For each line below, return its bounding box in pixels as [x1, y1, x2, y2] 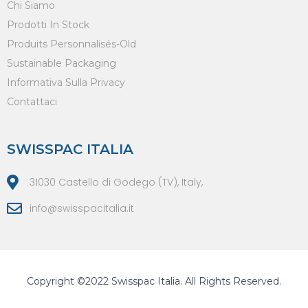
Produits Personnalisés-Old [7, 38, 136, 51]
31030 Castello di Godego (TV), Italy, [29, 175, 203, 189]
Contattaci [7, 96, 57, 109]
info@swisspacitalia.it [29, 201, 134, 215]
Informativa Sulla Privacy [7, 76, 125, 89]
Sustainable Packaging [7, 57, 116, 70]
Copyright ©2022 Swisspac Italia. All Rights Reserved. [27, 275, 281, 288]
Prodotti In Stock [7, 19, 89, 32]
